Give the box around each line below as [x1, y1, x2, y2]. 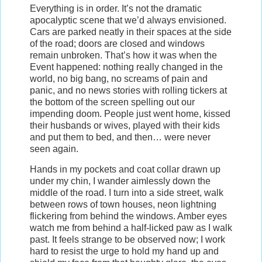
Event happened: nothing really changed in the [30, 61, 223, 72]
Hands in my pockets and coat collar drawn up [30, 164, 220, 175]
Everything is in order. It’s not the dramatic [30, 3, 202, 13]
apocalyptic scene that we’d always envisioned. [30, 15, 226, 25]
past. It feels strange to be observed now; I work [30, 235, 225, 245]
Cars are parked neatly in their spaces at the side [30, 26, 232, 37]
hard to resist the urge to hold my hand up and [30, 246, 219, 257]
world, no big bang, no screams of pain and [30, 73, 208, 84]
